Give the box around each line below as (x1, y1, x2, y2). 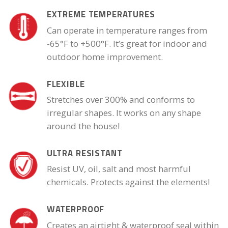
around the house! (46, 120, 120, 132)
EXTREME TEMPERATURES (46, 8, 155, 21)
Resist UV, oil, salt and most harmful (46, 163, 191, 175)
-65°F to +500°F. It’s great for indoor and (46, 37, 207, 49)
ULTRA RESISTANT (46, 146, 123, 160)
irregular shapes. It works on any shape (46, 106, 201, 119)
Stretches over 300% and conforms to (46, 93, 195, 105)
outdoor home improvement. (46, 50, 163, 63)
